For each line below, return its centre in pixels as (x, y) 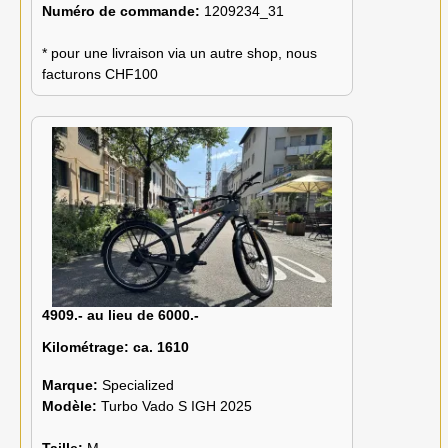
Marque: (72, 385)
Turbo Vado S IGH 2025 (176, 406)
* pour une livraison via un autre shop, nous (179, 52)
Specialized (138, 385)
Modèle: (71, 406)
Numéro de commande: (123, 10)
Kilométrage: (85, 346)
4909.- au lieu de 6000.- (120, 314)
